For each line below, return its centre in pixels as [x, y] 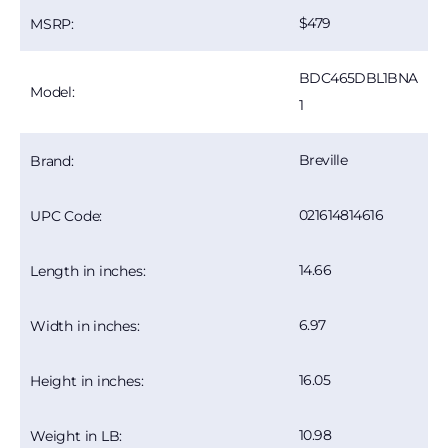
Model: [52, 92]
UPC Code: [66, 215]
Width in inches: [85, 325]
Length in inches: [88, 270]
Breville [323, 160]
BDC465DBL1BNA [358, 78]
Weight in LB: [76, 435]
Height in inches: [87, 380]
